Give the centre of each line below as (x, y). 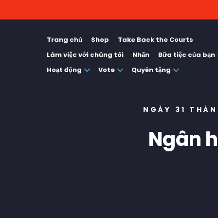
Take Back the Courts (155, 40)
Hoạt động (64, 70)
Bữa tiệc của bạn (187, 55)
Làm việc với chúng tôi (85, 55)
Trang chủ (64, 40)
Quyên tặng (151, 70)
